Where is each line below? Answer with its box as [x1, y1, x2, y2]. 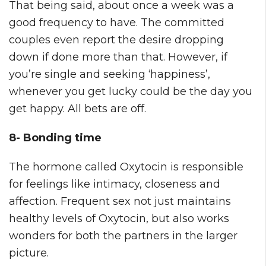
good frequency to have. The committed [9, 15, 224, 29]
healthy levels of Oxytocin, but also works [9, 211, 229, 225]
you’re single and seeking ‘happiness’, [9, 67, 210, 81]
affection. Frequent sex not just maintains [9, 194, 231, 208]
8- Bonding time [9, 131, 102, 144]
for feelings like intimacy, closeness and [9, 177, 220, 191]
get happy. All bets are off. [9, 102, 146, 115]
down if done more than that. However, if [9, 50, 227, 64]
